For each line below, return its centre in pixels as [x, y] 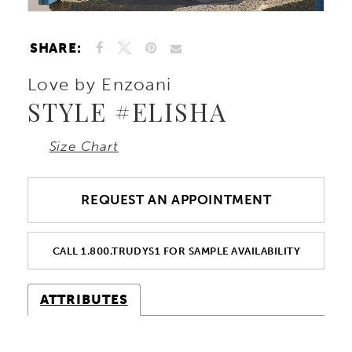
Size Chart [84, 147]
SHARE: [56, 48]
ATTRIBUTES [84, 299]
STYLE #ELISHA [127, 112]
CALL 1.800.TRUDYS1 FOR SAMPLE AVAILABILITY [176, 251]
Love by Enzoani [100, 84]
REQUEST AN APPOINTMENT [176, 200]
